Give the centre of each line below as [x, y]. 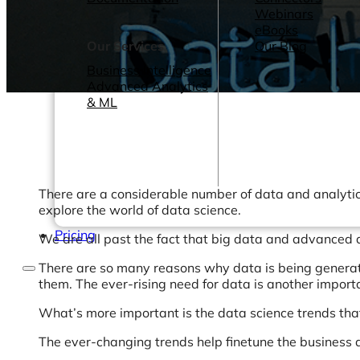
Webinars [284, 14]
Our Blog [281, 46]
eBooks [276, 30]
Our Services [125, 46]
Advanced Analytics [147, 86]
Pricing [75, 235]
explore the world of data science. [140, 210]
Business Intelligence [149, 70]
